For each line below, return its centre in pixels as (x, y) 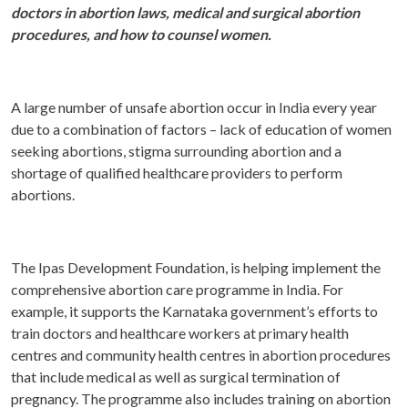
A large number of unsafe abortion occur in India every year (194, 107)
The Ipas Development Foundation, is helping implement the (196, 267)
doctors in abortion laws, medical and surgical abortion (185, 12)
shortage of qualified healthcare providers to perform (177, 173)
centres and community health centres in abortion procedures (201, 355)
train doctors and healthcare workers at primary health (180, 333)
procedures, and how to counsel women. (141, 34)
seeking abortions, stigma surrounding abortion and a (176, 151)
